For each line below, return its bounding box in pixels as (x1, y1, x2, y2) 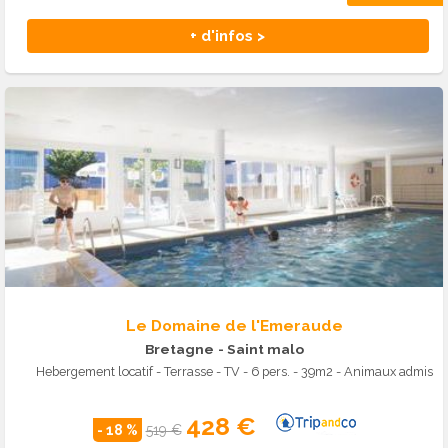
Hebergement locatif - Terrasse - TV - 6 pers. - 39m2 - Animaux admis (36, 363, 433, 379)
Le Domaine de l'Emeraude (126, 315, 343, 335)
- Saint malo (217, 340, 304, 357)
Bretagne (144, 340, 214, 357)
